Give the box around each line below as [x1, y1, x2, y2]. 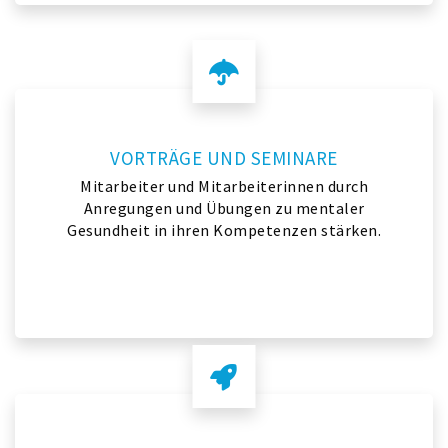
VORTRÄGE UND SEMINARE [110, 146, 338, 170]
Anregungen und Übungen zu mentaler [83, 198, 365, 218]
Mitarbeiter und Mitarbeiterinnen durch [80, 176, 368, 196]
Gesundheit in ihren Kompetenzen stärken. [67, 220, 381, 240]
